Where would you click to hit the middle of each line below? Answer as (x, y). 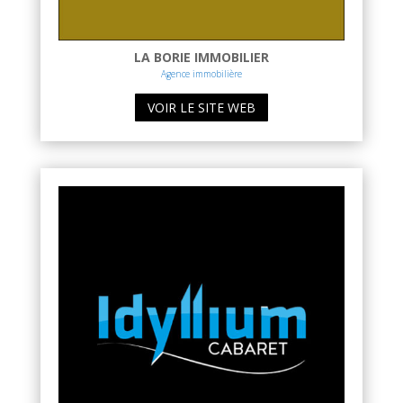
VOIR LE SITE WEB (201, 108)
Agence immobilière (201, 73)
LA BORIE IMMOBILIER (201, 57)
